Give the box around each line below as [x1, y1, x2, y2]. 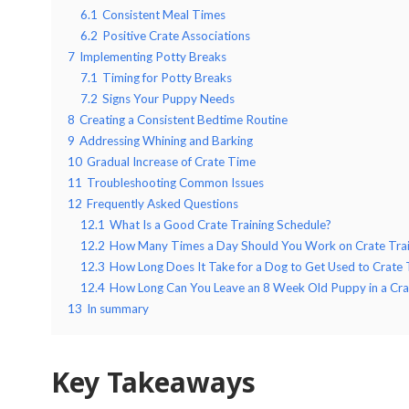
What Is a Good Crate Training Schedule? [110, 216, 331, 232]
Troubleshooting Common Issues [87, 174, 264, 190]
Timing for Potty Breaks [102, 69, 232, 85]
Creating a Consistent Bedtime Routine [79, 111, 288, 127]
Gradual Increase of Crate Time [87, 153, 256, 169]
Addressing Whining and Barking [79, 132, 253, 148]
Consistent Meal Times [102, 6, 225, 22]
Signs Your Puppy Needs [102, 90, 235, 106]
